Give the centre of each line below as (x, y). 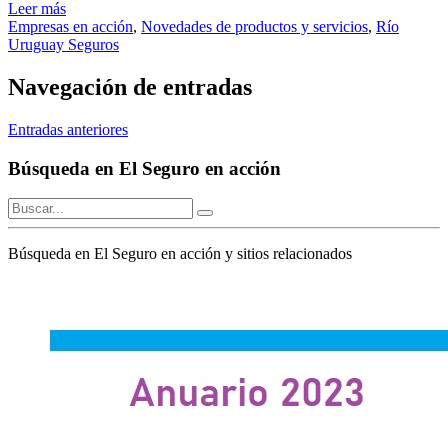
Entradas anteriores (68, 129)
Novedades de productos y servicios (254, 26)
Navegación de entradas (130, 86)
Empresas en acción (70, 26)
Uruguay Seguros (63, 44)
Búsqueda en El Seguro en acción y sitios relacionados (180, 254)
